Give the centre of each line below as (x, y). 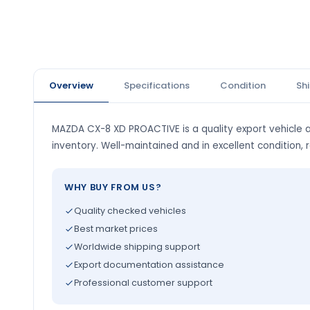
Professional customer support (143, 283)
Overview (71, 85)
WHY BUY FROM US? (113, 187)
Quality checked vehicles (130, 211)
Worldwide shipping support (137, 247)
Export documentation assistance (149, 265)
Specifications (157, 85)
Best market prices (116, 229)
